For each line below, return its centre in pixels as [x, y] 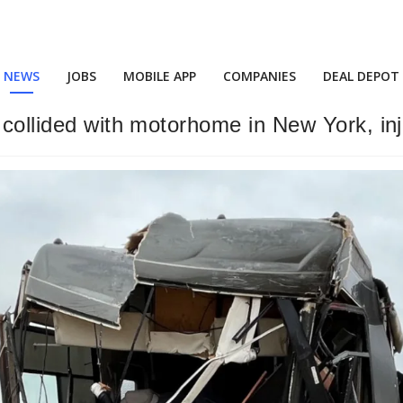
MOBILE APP [160, 76]
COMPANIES [260, 76]
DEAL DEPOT [361, 76]
